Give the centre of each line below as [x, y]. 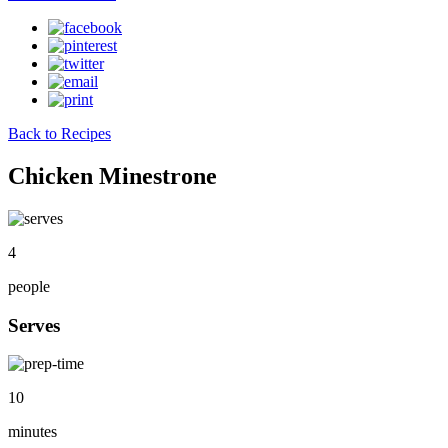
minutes [32, 432]
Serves [34, 325]
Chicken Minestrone [112, 175]
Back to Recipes [59, 133]
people [29, 286]
